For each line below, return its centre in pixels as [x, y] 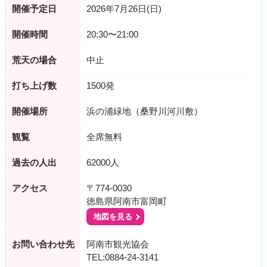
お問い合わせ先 [43, 244]
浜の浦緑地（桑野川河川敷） [145, 111]
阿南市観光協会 [118, 244]
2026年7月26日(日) [124, 9]
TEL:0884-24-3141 [122, 257]
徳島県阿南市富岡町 [127, 201]
